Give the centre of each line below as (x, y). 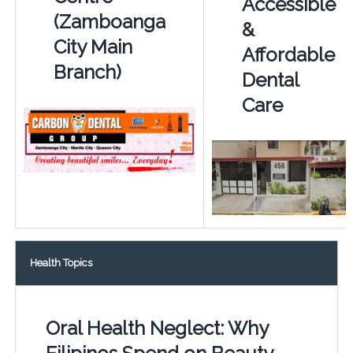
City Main (93, 46)
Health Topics (61, 262)
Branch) (87, 72)
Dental (270, 80)
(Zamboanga (109, 21)
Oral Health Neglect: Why (156, 328)
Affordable (288, 54)
